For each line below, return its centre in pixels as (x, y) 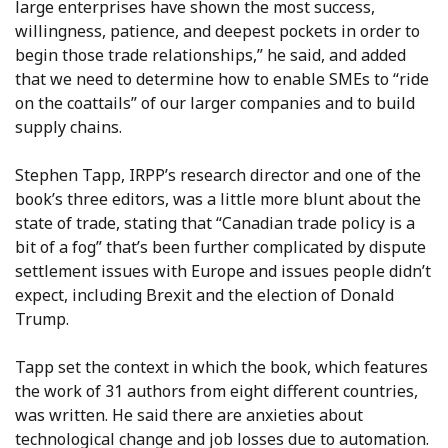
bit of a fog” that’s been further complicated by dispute (220, 247)
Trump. (42, 319)
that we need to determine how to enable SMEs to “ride (222, 79)
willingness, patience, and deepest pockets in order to (217, 31)
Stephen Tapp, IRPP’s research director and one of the (218, 175)
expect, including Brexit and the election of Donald (204, 295)
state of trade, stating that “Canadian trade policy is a (215, 223)
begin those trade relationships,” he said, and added (210, 55)
